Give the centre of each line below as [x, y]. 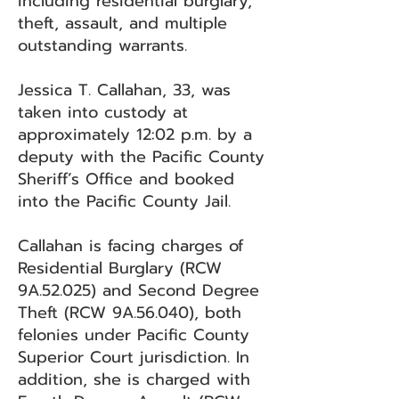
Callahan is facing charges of [130, 246]
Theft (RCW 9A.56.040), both [130, 313]
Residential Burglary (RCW [120, 268]
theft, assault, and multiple [122, 23]
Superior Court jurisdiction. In [134, 357]
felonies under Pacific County [134, 335]
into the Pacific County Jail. [124, 201]
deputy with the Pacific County [141, 157]
